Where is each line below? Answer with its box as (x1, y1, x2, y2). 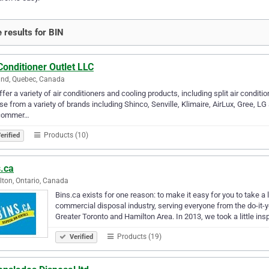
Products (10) (42, 130, 88, 139)
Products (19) (115, 232, 162, 241)
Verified (68, 232, 93, 241)
